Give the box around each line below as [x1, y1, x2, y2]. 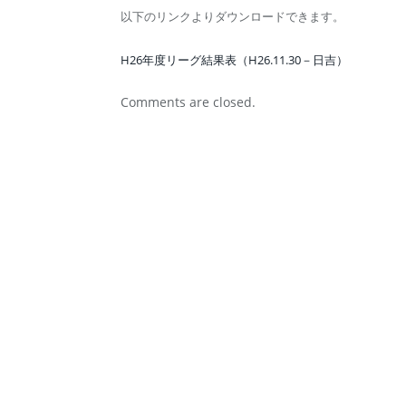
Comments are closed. [121, 92, 256, 111]
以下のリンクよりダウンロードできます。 [121, 7, 344, 24]
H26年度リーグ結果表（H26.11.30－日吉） [121, 51, 348, 68]
